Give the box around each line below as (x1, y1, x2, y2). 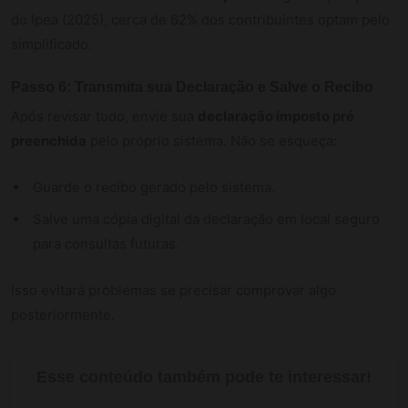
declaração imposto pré (198, 107, 354, 125)
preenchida (11, 131, 87, 149)
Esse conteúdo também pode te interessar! (36, 367, 372, 386)
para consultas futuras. (33, 234, 179, 252)
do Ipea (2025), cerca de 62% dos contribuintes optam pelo (11, 10, 390, 28)
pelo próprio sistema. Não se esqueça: (87, 131, 337, 149)
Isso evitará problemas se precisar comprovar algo (11, 280, 336, 299)
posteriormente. (11, 305, 115, 323)
